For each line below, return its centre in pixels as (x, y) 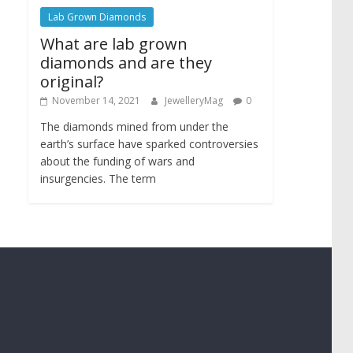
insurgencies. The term (98, 178)
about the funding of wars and (117, 161)
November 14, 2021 (96, 100)
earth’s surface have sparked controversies (149, 144)
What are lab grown (114, 44)
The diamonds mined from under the (134, 126)
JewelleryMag (195, 100)
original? (72, 82)
